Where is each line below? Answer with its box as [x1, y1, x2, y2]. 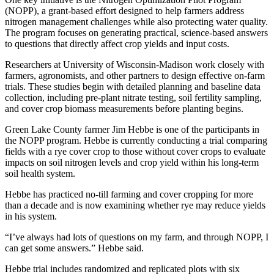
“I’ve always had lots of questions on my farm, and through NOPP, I [5, 231, 268, 242]
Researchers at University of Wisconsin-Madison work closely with [5, 59, 264, 70]
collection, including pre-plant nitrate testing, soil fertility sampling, [5, 92, 262, 103]
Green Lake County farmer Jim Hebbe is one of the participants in [5, 124, 259, 135]
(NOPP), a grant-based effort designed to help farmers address [5, 5, 244, 16]
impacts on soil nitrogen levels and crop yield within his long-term [5, 157, 259, 168]
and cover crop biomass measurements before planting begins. [5, 103, 243, 114]
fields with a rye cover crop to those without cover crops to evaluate [5, 146, 265, 157]
